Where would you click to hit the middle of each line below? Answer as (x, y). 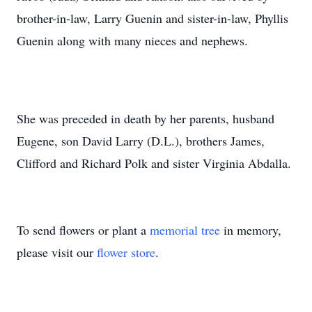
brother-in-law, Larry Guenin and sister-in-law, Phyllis (153, 18)
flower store (126, 252)
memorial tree (185, 230)
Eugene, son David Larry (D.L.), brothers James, (141, 141)
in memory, (251, 230)
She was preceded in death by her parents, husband (146, 118)
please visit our (57, 252)
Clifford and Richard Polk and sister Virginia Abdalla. (154, 163)
